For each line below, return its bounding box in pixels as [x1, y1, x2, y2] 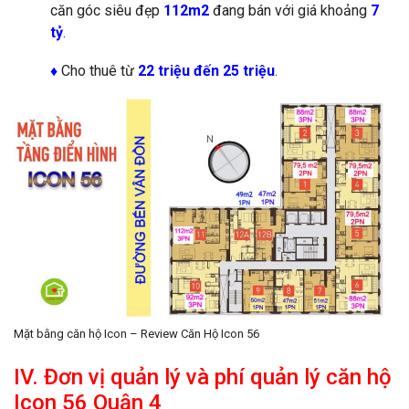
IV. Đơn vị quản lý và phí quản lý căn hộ [14, 364, 392, 391]
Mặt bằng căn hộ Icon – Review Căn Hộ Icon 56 [14, 327, 259, 341]
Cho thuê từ [58, 61, 138, 79]
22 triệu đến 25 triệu [138, 61, 275, 79]
